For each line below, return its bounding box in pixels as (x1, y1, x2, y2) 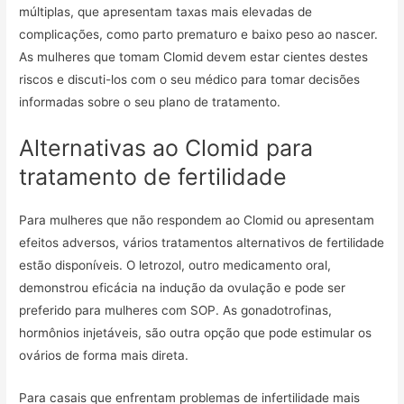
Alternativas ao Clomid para (19, 133, 314, 161)
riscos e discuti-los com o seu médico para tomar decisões (19, 71, 361, 87)
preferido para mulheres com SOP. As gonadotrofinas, (19, 302, 333, 317)
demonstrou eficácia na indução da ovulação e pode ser (19, 280, 346, 295)
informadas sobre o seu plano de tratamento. (19, 94, 281, 109)
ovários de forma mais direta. (19, 347, 189, 363)
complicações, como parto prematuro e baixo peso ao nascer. (19, 26, 379, 41)
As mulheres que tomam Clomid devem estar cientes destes (19, 49, 369, 64)
